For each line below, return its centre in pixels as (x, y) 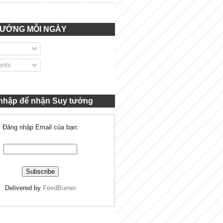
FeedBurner (59, 188)
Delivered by (24, 188)
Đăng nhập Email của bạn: (40, 127)
